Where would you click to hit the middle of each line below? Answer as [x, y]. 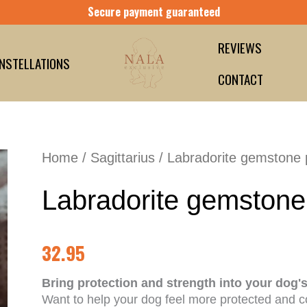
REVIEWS [240, 47]
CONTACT [240, 79]
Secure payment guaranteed [153, 12]
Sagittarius [123, 158]
